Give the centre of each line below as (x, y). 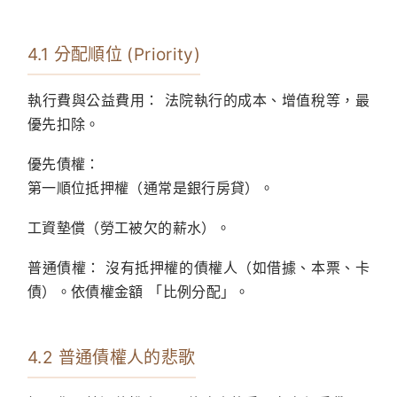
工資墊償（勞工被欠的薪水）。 (129, 228)
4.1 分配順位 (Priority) (114, 55)
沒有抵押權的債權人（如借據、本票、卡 (235, 268)
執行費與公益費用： (93, 101)
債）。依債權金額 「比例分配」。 (139, 292)
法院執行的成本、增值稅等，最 (264, 101)
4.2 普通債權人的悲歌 (112, 358)
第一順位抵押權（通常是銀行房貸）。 (151, 188)
